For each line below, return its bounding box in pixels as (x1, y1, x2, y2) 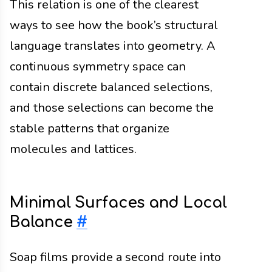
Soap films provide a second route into (10, 248, 221, 265)
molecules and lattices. (10, 141, 137, 158)
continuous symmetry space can (10, 58, 186, 75)
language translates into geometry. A (10, 38, 216, 55)
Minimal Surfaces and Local (10, 194, 227, 211)
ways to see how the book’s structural (10, 17, 218, 34)
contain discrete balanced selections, (10, 79, 212, 96)
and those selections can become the (10, 100, 214, 117)
